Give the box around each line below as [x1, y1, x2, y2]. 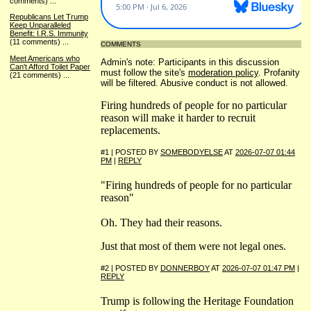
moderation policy [188, 67, 258, 78]
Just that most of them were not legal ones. [101, 239, 286, 252]
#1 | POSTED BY [101, 147, 160, 156]
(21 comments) [10, 70, 61, 79]
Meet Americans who [10, 53, 80, 62]
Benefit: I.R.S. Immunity [10, 29, 88, 38]
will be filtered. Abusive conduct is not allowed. [101, 77, 288, 88]
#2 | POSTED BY [101, 263, 160, 272]
